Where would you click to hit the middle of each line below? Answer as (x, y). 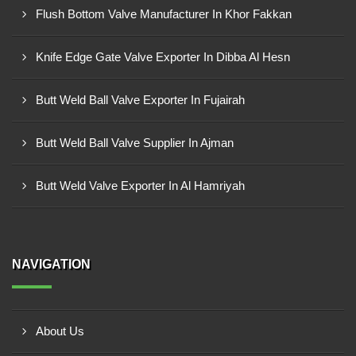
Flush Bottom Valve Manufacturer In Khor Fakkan (164, 14)
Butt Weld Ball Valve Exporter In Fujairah (140, 100)
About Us (60, 331)
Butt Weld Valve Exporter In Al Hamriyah (140, 186)
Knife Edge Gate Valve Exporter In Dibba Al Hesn (163, 57)
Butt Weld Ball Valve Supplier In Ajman (135, 143)
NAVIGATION (51, 264)
